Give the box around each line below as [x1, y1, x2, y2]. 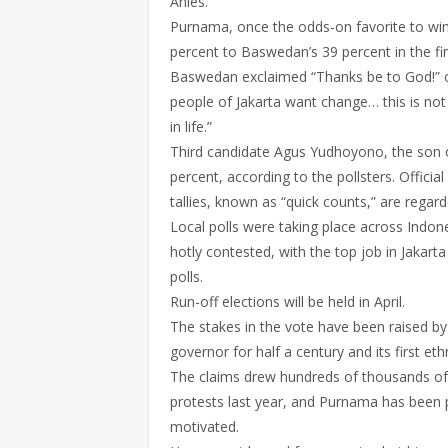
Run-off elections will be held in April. [170, 292, 405, 311]
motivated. [170, 417, 239, 436]
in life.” [170, 117, 212, 136]
